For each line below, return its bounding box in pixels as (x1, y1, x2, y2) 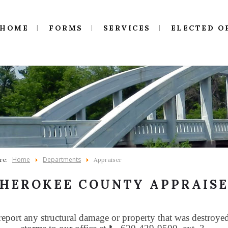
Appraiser (94, 156, 122, 163)
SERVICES (103, 23, 151, 33)
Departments (43, 155, 81, 164)
